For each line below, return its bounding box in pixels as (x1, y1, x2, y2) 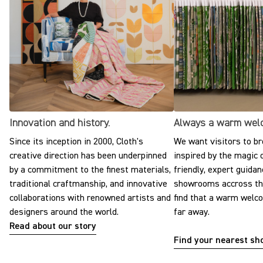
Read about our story (9, 221, 96, 231)
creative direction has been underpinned (9, 151, 167, 161)
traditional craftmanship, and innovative (9, 179, 167, 189)
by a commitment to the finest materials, (9, 165, 171, 175)
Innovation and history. (9, 117, 110, 129)
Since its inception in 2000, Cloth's (9, 137, 143, 147)
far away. (174, 207, 210, 217)
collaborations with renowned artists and (9, 193, 171, 203)
